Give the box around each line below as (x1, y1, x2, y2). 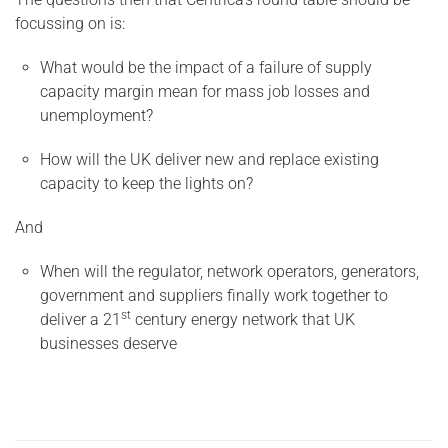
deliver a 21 (40, 310, 121, 329)
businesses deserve (40, 334, 177, 353)
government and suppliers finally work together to (40, 286, 388, 305)
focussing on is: (15, 14, 125, 33)
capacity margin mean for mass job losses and (40, 82, 370, 101)
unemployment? (40, 106, 153, 125)
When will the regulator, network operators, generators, (40, 262, 419, 281)
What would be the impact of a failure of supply (40, 58, 372, 77)
